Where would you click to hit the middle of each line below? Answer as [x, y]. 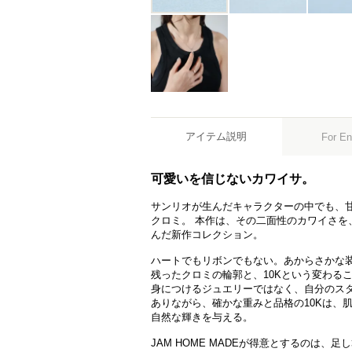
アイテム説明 [216, 136]
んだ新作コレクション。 [207, 235]
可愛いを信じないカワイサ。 [233, 179]
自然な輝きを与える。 [202, 317]
